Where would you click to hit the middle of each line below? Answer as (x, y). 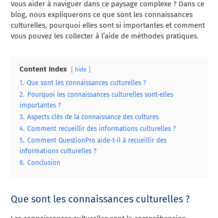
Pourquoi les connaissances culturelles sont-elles (100, 95)
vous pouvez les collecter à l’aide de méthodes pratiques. (105, 36)
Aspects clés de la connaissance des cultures (93, 117)
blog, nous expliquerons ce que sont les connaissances (102, 15)
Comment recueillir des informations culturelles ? (102, 129)
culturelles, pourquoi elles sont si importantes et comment (108, 25)
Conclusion (44, 163)
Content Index (44, 69)
